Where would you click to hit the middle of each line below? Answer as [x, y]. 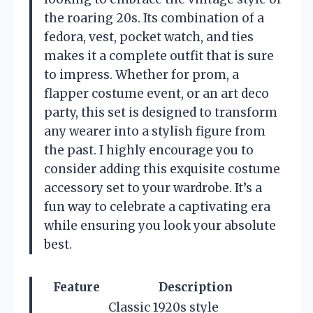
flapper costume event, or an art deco [156, 93]
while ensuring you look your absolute [160, 225]
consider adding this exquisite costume [162, 169]
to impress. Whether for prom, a [141, 74]
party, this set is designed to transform [161, 112]
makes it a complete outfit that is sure [159, 56]
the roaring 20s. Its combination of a [154, 18]
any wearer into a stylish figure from [155, 131]
